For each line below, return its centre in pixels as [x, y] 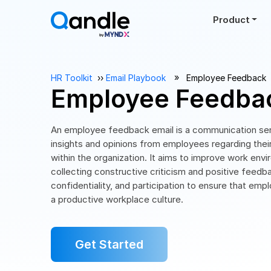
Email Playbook [136, 78]
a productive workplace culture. [117, 199]
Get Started [109, 244]
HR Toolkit [72, 78]
